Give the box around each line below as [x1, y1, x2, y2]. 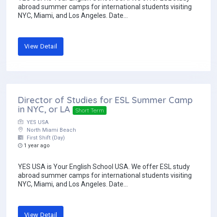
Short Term [75, 107, 104, 114]
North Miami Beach [25, 127, 76, 134]
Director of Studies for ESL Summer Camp [18, 94, 193, 106]
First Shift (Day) [25, 135, 65, 141]
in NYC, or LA [18, 104, 70, 115]
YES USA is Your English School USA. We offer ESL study [18, 163, 190, 171]
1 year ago [22, 142, 50, 149]
